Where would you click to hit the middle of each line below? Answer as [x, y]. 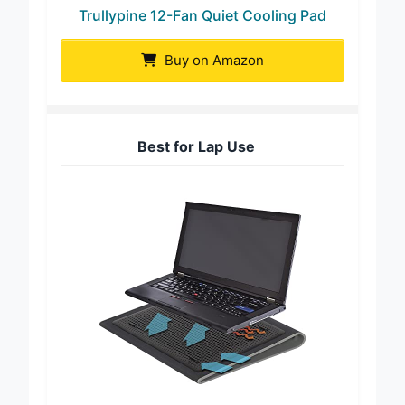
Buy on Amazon [212, 74]
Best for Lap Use [196, 160]
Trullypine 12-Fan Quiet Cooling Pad [202, 29]
